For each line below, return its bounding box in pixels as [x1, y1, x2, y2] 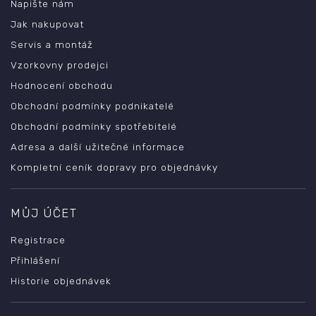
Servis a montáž [11, 38, 93, 50]
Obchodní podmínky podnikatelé [11, 99, 174, 111]
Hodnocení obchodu [11, 79, 113, 91]
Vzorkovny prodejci [11, 59, 109, 71]
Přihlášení [11, 254, 60, 266]
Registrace [11, 233, 66, 245]
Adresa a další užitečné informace [11, 140, 185, 152]
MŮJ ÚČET [11, 205, 77, 220]
